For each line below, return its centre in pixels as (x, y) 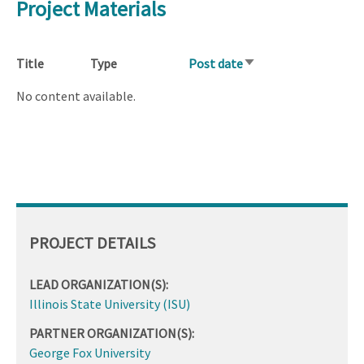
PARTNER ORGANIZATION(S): (112, 333)
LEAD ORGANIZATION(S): (99, 284)
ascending (271, 85)
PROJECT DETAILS (92, 242)
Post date (216, 64)
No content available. (76, 96)
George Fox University (90, 352)
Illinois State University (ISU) (110, 303)
